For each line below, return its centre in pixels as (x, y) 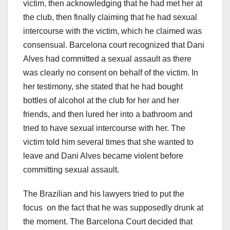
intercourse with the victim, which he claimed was (112, 31)
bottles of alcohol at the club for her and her (101, 101)
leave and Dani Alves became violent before (104, 156)
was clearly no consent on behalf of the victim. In (111, 73)
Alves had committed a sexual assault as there (107, 59)
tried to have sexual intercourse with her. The (104, 128)
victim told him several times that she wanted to (108, 142)
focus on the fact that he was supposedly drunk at (113, 208)
